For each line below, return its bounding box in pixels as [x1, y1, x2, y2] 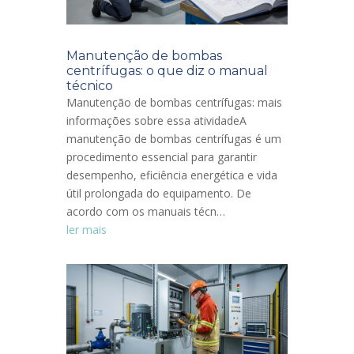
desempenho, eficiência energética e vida [66, 167, 277, 183]
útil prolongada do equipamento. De [66, 185, 251, 201]
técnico [66, 77, 113, 93]
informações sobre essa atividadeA [66, 112, 247, 128]
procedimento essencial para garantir [66, 149, 257, 164]
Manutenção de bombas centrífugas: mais [66, 94, 282, 110]
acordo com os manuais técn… [66, 203, 225, 219]
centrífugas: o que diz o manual [66, 62, 268, 78]
